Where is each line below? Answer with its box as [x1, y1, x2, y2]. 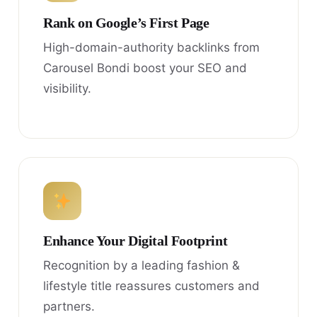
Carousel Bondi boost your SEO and [43, 60, 247, 75]
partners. [43, 299, 95, 313]
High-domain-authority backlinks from [43, 40, 260, 54]
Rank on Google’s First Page [43, 15, 209, 30]
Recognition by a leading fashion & [43, 258, 240, 272]
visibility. [43, 81, 91, 96]
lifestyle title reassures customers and [43, 278, 260, 293]
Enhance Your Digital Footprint [43, 233, 228, 248]
